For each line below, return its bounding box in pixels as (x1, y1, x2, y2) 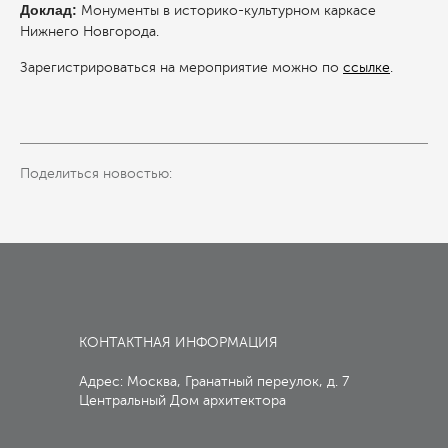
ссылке (343, 59, 390, 75)
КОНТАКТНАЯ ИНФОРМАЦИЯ (79, 334, 278, 350)
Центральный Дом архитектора (79, 392, 290, 408)
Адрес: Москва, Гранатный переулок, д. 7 (79, 373, 349, 389)
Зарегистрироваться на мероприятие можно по (20, 59, 343, 75)
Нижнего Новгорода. (20, 23, 159, 39)
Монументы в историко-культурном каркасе (81, 2, 376, 18)
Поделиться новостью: (20, 165, 172, 181)
